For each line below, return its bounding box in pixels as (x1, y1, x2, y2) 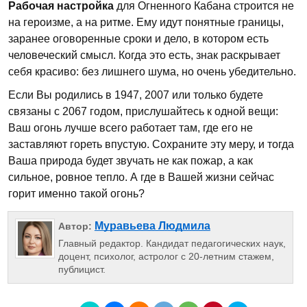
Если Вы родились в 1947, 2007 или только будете (8, 89, 263, 101)
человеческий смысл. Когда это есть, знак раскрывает (8, 49, 280, 61)
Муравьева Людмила (94, 220, 210, 232)
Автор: (58, 221, 95, 232)
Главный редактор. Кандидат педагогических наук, (58, 238, 286, 249)
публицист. (58, 264, 106, 275)
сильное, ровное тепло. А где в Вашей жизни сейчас (8, 171, 274, 183)
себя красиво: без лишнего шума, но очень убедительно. (8, 66, 296, 77)
